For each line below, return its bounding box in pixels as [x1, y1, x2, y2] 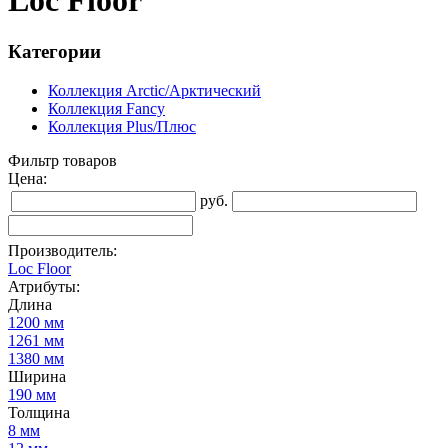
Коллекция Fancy [48, 99, 165, 117]
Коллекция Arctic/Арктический [48, 81, 261, 99]
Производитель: [8, 241, 117, 259]
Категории [8, 40, 101, 62]
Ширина [8, 367, 66, 385]
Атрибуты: [8, 277, 80, 295]
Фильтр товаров [8, 151, 117, 169]
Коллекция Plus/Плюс [48, 117, 196, 135]
